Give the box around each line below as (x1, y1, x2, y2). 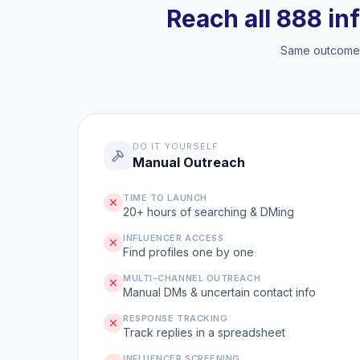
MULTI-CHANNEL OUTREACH (123, 272, 261, 284)
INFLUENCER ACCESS (123, 232, 224, 243)
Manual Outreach (133, 154, 245, 170)
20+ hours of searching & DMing (123, 205, 294, 219)
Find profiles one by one (123, 245, 254, 259)
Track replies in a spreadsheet (123, 325, 285, 339)
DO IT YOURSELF (133, 141, 219, 152)
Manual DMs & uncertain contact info (123, 285, 316, 299)
